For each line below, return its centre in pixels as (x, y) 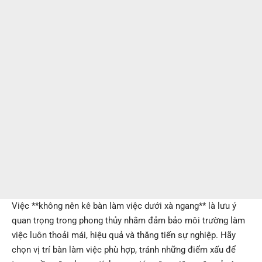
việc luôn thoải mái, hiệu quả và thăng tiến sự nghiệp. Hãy (124, 235)
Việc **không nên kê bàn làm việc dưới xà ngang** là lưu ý (124, 206)
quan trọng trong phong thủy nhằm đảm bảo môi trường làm (128, 221)
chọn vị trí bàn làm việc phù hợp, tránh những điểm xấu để (124, 250)
